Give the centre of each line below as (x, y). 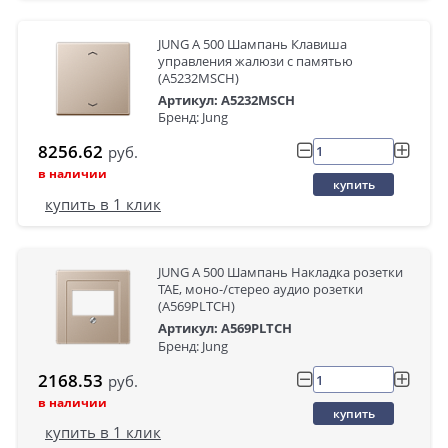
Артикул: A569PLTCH (225, 328)
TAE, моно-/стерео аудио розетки (260, 289)
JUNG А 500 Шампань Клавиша (252, 43)
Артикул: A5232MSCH (226, 99)
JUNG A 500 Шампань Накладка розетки (280, 272)
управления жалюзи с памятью (255, 60)
